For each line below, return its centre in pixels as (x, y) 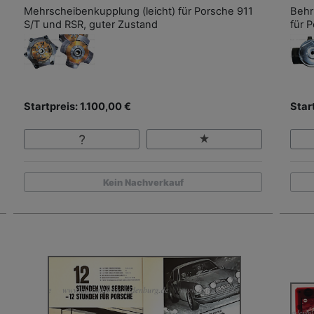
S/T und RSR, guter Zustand (91, 25)
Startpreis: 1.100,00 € (77, 107)
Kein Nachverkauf (143, 182)
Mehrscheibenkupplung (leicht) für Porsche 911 (138, 12)
